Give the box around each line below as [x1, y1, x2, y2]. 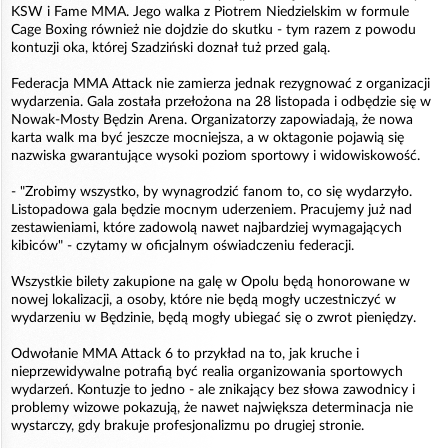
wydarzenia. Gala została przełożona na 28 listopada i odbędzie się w [11, 95, 431, 109]
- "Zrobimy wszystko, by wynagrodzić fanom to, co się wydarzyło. [11, 185, 412, 199]
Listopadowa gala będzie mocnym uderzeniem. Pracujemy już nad [11, 203, 412, 217]
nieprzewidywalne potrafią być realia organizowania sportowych [11, 365, 403, 379]
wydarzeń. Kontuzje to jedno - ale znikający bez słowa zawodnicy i [11, 383, 415, 397]
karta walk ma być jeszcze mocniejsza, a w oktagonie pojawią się [11, 131, 404, 145]
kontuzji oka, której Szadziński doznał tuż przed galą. [11, 41, 330, 55]
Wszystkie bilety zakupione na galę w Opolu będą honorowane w [11, 275, 410, 289]
